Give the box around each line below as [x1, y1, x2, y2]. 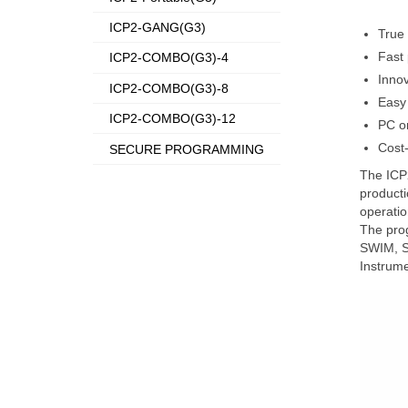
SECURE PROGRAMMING [109, 141, 265, 157]
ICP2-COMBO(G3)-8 [109, 80, 229, 96]
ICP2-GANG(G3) [109, 20, 207, 36]
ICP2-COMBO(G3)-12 [109, 111, 237, 127]
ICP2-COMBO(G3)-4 [109, 50, 229, 66]
